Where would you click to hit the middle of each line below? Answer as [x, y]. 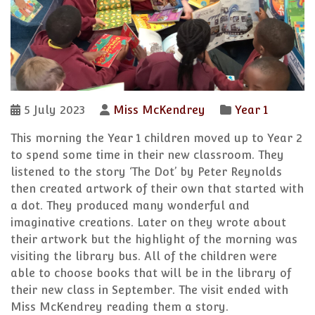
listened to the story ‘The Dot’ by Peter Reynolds [146, 172]
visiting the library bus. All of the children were [144, 257]
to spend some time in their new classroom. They [147, 155]
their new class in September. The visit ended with [149, 290]
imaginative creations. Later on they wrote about [148, 223]
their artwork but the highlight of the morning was [154, 240]
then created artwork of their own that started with [157, 189]
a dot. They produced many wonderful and [130, 206]
